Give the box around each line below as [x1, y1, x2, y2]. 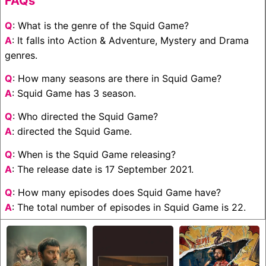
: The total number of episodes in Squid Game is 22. [12, 201, 246, 213]
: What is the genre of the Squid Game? [12, 19, 189, 31]
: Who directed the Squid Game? [12, 110, 158, 122]
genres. [5, 49, 37, 61]
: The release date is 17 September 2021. [12, 163, 194, 175]
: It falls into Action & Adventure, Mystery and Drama [12, 34, 249, 46]
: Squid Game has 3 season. [12, 87, 136, 99]
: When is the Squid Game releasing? [12, 148, 176, 160]
